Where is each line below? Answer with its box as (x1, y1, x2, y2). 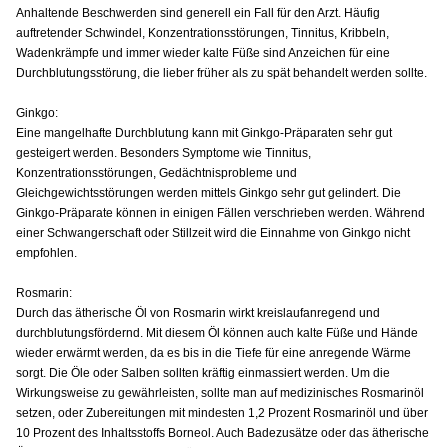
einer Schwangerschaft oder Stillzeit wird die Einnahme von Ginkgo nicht (16, 225, 410, 240)
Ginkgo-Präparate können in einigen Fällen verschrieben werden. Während (16, 205, 425, 220)
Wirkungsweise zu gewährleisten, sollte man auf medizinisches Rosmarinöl (16, 385, 424, 400)
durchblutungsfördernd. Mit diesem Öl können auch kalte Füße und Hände (16, 325, 418, 340)
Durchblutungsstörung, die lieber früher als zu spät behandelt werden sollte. (16, 65, 427, 80)
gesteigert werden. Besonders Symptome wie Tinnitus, (16, 145, 311, 160)
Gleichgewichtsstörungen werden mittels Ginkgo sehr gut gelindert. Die (16, 185, 401, 200)
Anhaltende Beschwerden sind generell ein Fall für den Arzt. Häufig (16, 5, 380, 20)
